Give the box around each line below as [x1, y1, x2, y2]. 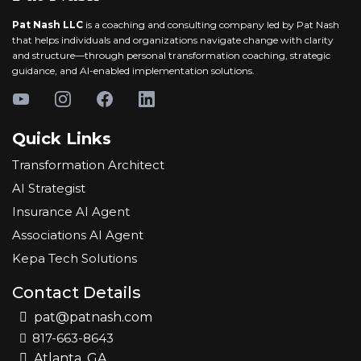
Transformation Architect [12, 157, 164, 172]
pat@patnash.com [34, 309, 152, 325]
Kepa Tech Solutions [12, 251, 137, 266]
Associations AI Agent [12, 227, 143, 243]
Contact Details [12, 283, 141, 302]
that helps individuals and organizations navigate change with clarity [12, 34, 334, 46]
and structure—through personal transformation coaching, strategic [12, 49, 330, 61]
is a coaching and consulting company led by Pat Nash [83, 19, 339, 31]
